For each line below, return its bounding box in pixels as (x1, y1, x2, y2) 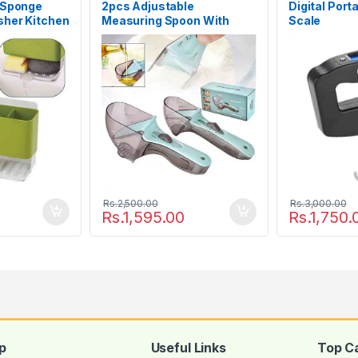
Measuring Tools (101, 42, 196, 56)
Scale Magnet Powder (101, 27, 225, 42)
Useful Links (150, 339, 226, 356)
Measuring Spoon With (101, 13, 230, 27)
